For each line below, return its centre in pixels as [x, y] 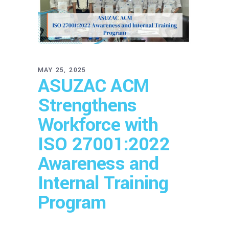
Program [72, 202]
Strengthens [87, 105]
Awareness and [98, 163]
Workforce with [98, 124]
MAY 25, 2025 [62, 70]
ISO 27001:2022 [104, 144]
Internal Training [103, 183]
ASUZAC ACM [93, 86]
